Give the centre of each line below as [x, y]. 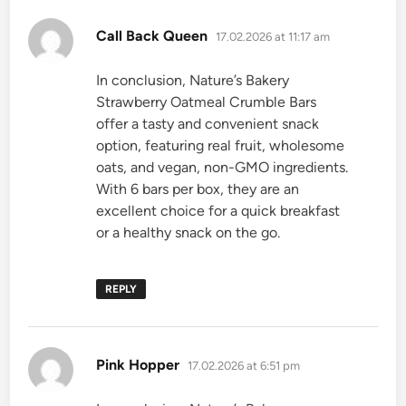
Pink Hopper [138, 364]
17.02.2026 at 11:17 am [273, 36]
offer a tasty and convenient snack [208, 123]
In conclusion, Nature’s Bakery [193, 80]
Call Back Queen [152, 35]
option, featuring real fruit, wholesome [221, 145]
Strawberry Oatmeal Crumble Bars [207, 101]
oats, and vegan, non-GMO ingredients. [222, 167]
